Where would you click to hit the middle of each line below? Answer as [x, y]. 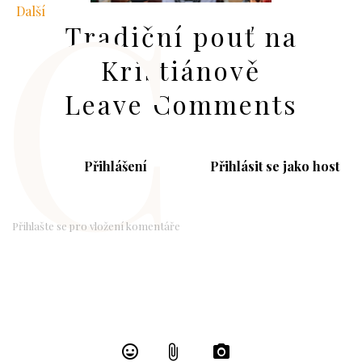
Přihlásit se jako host [274, 166]
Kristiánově [181, 70]
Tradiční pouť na [181, 36]
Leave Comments [181, 104]
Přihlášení [116, 166]
